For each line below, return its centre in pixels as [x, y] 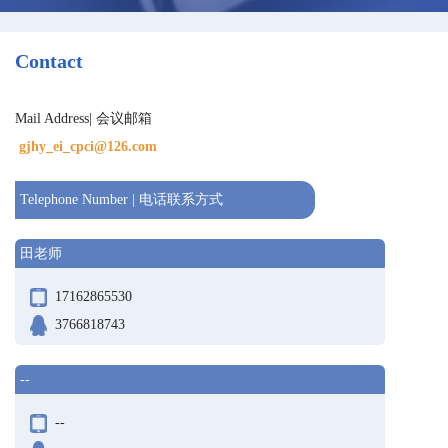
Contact [49, 61]
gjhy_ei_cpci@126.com [86, 146]
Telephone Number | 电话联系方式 [121, 199]
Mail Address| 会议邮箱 [83, 118]
